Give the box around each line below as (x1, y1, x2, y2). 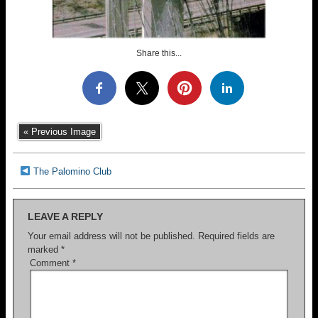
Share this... (136, 48, 182, 58)
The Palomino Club (33, 166, 111, 177)
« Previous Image (23, 126, 96, 137)
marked (28, 244, 61, 255)
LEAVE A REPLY (28, 211, 103, 222)
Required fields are (198, 231, 275, 241)
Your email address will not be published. (28, 231, 195, 241)
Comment (30, 258, 72, 268)
